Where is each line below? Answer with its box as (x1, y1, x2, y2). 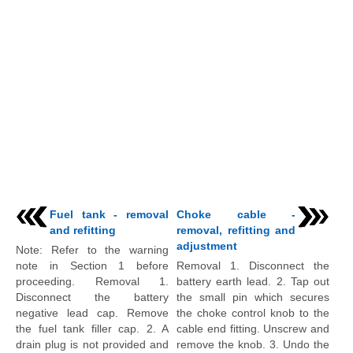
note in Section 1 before (16, 259, 169, 272)
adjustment (176, 240, 237, 252)
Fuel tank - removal (50, 208, 169, 221)
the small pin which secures (176, 291, 329, 303)
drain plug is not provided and (16, 338, 169, 351)
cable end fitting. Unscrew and (176, 322, 329, 335)
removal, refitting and (176, 224, 295, 236)
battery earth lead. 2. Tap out (176, 275, 329, 288)
